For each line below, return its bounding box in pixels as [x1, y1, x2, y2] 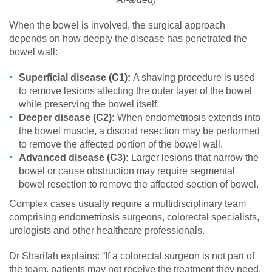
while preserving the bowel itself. [19, 98, 159, 109]
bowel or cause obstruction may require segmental [19, 165, 235, 176]
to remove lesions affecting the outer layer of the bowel [19, 85, 252, 96]
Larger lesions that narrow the [131, 152, 259, 163]
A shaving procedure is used [133, 72, 255, 83]
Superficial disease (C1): [19, 72, 133, 83]
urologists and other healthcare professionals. [9, 225, 205, 236]
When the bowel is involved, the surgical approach [9, 19, 225, 30]
